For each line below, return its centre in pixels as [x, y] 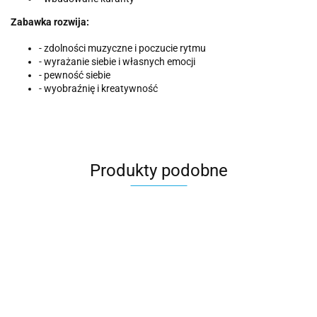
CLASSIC [219, 296]
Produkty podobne [158, 171]
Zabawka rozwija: [50, 22]
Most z [100, 299]
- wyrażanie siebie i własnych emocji [117, 62]
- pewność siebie [75, 75]
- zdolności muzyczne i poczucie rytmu [122, 48]
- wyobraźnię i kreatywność [98, 89]
